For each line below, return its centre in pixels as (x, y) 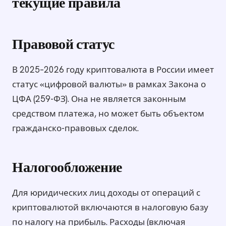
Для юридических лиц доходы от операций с (106, 193)
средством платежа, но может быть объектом (108, 114)
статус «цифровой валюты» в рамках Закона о (109, 84)
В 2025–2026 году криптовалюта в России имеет (113, 70)
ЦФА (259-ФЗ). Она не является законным (99, 99)
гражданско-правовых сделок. (75, 128)
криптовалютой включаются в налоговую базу (110, 208)
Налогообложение (67, 169)
